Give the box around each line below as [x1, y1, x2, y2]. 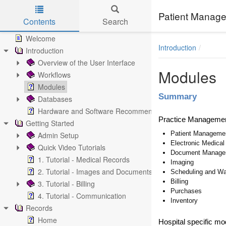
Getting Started [26, 118, 74, 128]
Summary [158, 91, 199, 101]
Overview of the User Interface [38, 58, 135, 68]
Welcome [26, 33, 55, 43]
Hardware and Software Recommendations [38, 106, 176, 116]
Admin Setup [38, 130, 79, 140]
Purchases [171, 187, 202, 195]
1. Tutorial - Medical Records [38, 154, 130, 164]
